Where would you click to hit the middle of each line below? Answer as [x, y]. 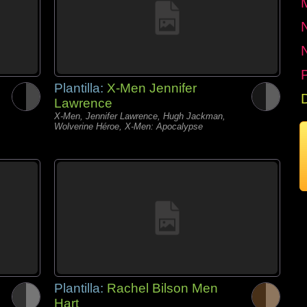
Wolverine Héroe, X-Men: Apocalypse [128, 126]
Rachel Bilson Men [162, 288]
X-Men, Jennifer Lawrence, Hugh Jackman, [140, 116]
